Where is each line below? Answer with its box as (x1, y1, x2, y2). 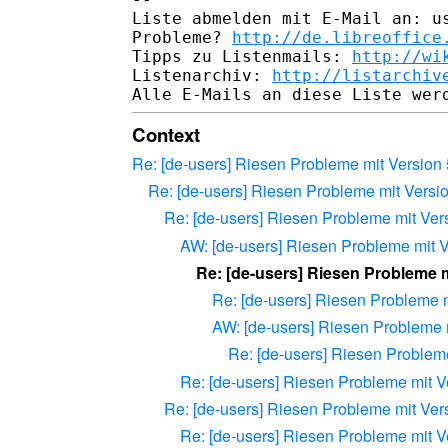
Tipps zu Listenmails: (132, 46, 352, 66)
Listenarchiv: (132, 65, 272, 85)
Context (132, 120, 200, 148)
